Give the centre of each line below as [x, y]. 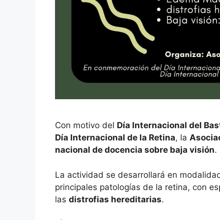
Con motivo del [86, 125]
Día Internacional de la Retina [115, 138]
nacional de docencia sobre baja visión [135, 150]
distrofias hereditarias [115, 199]
